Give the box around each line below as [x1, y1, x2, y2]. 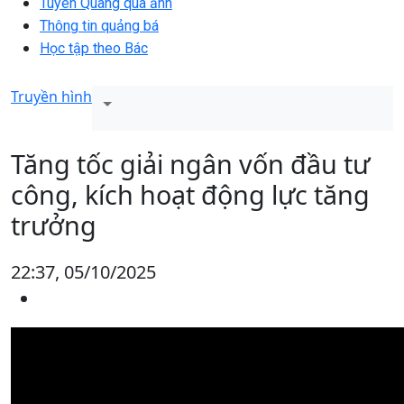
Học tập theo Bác [40, 39, 148, 57]
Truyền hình [11, 86, 92, 106]
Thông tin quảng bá [40, 16, 159, 34]
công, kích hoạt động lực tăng [11, 176, 370, 212]
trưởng [11, 207, 96, 243]
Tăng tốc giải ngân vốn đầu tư [11, 145, 370, 181]
